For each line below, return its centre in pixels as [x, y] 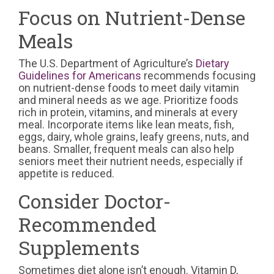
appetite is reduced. [66, 174]
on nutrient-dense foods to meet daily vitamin [129, 88]
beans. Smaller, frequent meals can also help [126, 149]
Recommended [87, 224]
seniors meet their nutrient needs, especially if [131, 161]
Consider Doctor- [94, 201]
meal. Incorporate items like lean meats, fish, [126, 125]
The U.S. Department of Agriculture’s [107, 64]
